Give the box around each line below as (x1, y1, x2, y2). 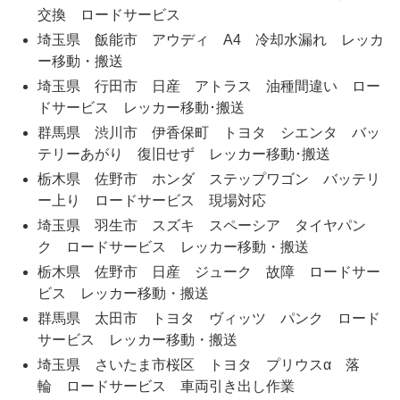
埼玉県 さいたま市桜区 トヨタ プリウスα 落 (37, 357, 360, 373)
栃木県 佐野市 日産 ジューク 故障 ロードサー (37, 264, 380, 280)
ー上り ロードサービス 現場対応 (37, 193, 266, 209)
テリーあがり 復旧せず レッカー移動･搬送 (37, 146, 330, 162)
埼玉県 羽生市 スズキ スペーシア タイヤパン (37, 218, 366, 234)
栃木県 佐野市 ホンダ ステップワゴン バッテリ (37, 171, 380, 187)
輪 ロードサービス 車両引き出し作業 (37, 379, 309, 395)
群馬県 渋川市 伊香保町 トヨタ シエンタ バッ (37, 125, 380, 141)
